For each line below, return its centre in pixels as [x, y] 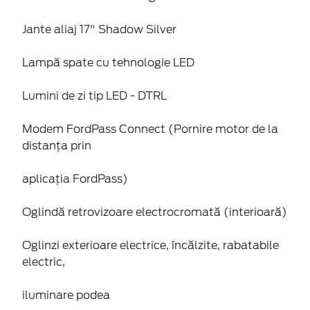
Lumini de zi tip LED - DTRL [94, 95]
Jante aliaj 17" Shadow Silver [99, 29]
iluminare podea [66, 295]
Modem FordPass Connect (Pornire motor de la [150, 129]
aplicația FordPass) [75, 179]
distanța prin [57, 145]
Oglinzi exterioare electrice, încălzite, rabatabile [151, 245]
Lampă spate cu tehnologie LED [108, 62]
